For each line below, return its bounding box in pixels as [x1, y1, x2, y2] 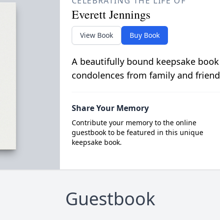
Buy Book [129, 30, 160, 40]
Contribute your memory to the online [71, 118, 196, 127]
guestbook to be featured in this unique [71, 128, 203, 137]
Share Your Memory [71, 103, 149, 113]
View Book [80, 30, 113, 40]
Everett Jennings [71, 6, 150, 22]
